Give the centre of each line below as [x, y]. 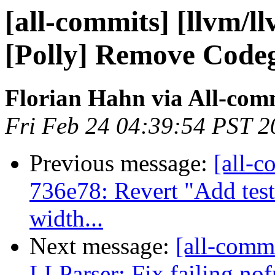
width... [66, 219]
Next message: [103, 246]
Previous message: [122, 163]
